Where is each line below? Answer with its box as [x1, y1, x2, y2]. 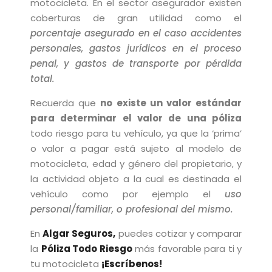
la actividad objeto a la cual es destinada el [30, 172, 242, 185]
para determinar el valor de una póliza [30, 112, 242, 124]
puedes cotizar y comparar [115, 227, 242, 240]
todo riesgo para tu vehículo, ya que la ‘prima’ [30, 127, 242, 140]
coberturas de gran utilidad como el [30, 12, 242, 24]
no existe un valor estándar [100, 97, 242, 109]
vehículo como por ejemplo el [30, 188, 225, 200]
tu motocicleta [30, 257, 101, 270]
